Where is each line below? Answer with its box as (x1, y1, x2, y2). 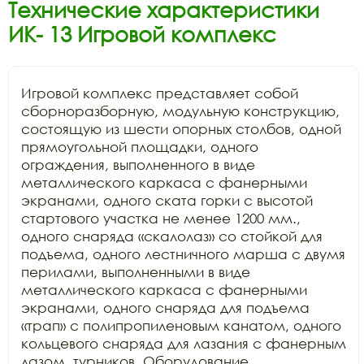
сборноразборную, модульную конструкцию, (21, 102, 340, 119)
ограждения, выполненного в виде (21, 156, 255, 173)
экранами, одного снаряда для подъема (21, 299, 310, 316)
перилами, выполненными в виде (21, 263, 250, 280)
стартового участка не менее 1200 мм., (21, 210, 301, 227)
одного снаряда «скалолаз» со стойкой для (21, 227, 323, 245)
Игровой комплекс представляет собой (21, 84, 298, 102)
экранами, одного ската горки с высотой (21, 192, 313, 209)
